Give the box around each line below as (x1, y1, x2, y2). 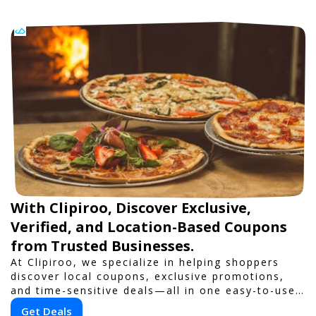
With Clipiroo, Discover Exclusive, (11, 198, 251, 217)
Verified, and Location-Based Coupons (11, 217, 287, 236)
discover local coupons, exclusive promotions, (11, 269, 284, 283)
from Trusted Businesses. (11, 236, 194, 255)
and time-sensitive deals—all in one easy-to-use (11, 284, 296, 297)
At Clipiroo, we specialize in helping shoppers (11, 255, 279, 269)
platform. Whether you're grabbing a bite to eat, (11, 298, 296, 311)
